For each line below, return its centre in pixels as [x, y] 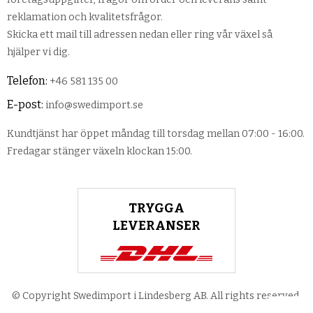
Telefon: [27, 80]
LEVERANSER [156, 225]
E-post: [25, 104]
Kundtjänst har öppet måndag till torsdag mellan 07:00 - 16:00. [156, 133]
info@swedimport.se [94, 105]
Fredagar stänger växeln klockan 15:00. [100, 151]
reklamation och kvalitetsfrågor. [85, 17]
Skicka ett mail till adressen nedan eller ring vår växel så [140, 34]
